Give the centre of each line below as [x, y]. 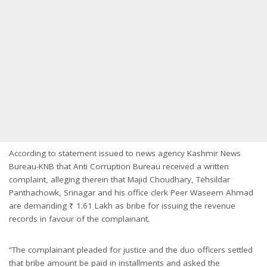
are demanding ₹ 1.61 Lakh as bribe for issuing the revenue [122, 205]
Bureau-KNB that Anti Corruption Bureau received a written [119, 166]
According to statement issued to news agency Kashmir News [125, 153]
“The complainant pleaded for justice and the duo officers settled [131, 249]
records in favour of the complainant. [79, 218]
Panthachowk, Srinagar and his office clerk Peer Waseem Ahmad [131, 192]
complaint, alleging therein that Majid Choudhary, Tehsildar [119, 179]
